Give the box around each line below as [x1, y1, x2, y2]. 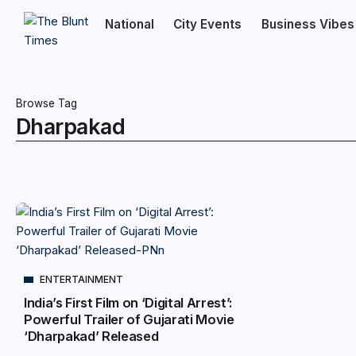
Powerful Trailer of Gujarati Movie [24, 311, 234, 327]
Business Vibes [261, 17, 354, 32]
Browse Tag [16, 97, 77, 110]
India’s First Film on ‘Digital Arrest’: [24, 295, 233, 311]
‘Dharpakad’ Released [24, 328, 159, 344]
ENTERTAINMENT [40, 273, 123, 285]
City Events [173, 17, 242, 32]
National [104, 17, 154, 32]
